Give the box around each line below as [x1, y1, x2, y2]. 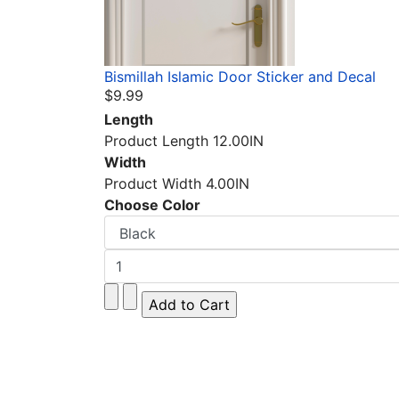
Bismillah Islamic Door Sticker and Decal [104, 68, 376, 85]
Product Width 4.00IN [104, 175, 249, 192]
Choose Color [104, 196, 200, 214]
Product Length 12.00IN [104, 132, 264, 150]
